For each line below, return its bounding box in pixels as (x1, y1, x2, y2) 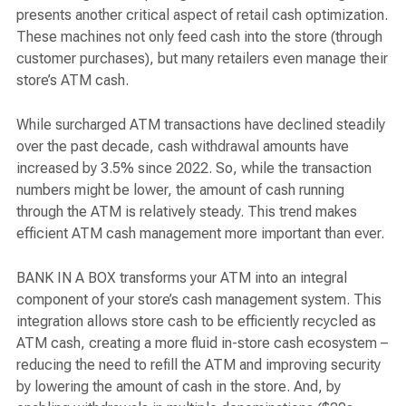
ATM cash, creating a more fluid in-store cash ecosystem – (16, 334, 388, 353)
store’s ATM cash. (16, 71, 129, 89)
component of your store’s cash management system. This (16, 291, 382, 309)
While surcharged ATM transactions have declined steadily (16, 115, 385, 133)
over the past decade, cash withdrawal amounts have (16, 137, 349, 155)
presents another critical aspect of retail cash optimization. (16, 5, 388, 24)
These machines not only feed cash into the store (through (16, 27, 382, 45)
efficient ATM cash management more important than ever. (16, 224, 384, 242)
